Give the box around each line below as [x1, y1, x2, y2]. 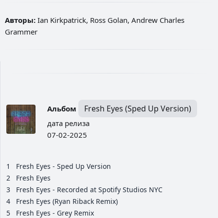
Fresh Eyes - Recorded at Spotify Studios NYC [16, 185, 163, 195]
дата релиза [47, 118, 90, 128]
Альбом [47, 104, 76, 114]
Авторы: [5, 15, 36, 25]
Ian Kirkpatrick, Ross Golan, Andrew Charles [36, 15, 184, 25]
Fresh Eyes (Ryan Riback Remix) [16, 197, 118, 206]
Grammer [5, 27, 37, 37]
